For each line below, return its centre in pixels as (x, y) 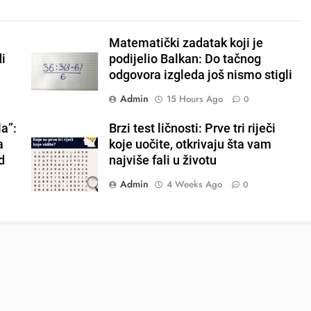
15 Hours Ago (194, 99)
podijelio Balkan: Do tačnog (185, 59)
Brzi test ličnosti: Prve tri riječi (192, 129)
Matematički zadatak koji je (186, 43)
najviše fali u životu (162, 161)
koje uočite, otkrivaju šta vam (190, 145)
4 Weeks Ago (194, 185)
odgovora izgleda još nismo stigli (200, 75)
